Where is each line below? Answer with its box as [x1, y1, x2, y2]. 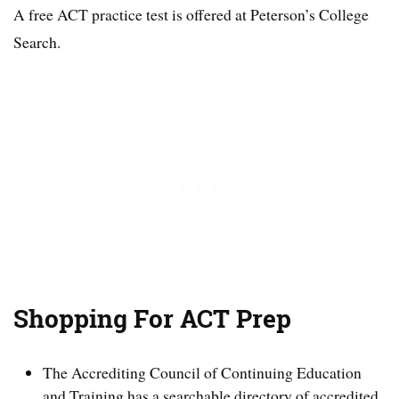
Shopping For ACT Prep [13, 302, 291, 337]
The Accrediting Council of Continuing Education [43, 361, 362, 383]
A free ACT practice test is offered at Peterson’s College [13, 4, 369, 26]
